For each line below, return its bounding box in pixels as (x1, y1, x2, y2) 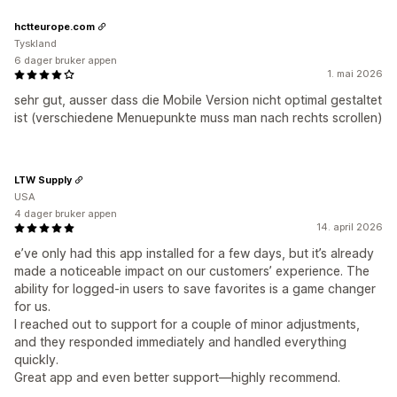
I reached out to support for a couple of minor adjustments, (14, 316, 360, 332)
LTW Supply (14, 173, 72, 186)
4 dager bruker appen (14, 207, 117, 221)
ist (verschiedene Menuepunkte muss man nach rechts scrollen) (14, 110, 383, 126)
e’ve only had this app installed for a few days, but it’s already (14, 245, 374, 261)
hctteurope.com (14, 19, 95, 33)
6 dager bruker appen (14, 54, 117, 67)
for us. (14, 299, 51, 315)
